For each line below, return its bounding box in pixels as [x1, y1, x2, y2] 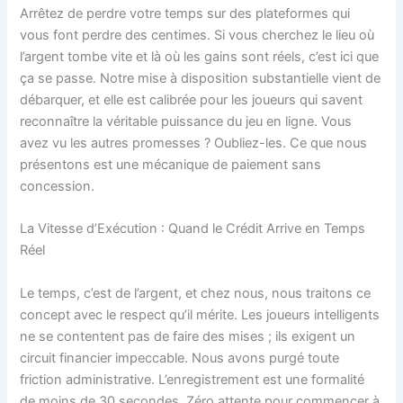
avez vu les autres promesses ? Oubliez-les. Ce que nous [20, 135, 368, 152]
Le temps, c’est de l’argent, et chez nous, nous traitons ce [20, 284, 372, 301]
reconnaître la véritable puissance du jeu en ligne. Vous [20, 113, 353, 130]
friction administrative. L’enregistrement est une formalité [20, 371, 365, 388]
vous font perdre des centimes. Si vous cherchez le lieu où [20, 27, 375, 44]
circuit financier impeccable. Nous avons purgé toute [20, 349, 340, 366]
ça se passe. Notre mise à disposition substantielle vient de [20, 70, 381, 87]
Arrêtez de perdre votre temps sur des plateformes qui [20, 5, 351, 22]
